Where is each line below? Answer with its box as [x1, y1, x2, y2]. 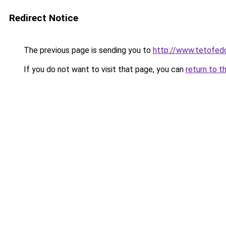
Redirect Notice [9, 12, 78, 24]
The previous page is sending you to [22, 45, 153, 55]
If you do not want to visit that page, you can [22, 65, 186, 74]
